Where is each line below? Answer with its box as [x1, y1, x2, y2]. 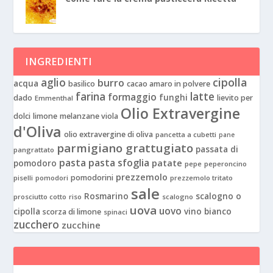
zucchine [62, 219, 101, 232]
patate [152, 157, 183, 169]
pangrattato [13, 145, 55, 155]
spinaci [104, 207, 128, 217]
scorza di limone [43, 207, 102, 218]
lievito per [217, 93, 253, 104]
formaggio [108, 90, 157, 104]
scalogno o [196, 191, 242, 202]
